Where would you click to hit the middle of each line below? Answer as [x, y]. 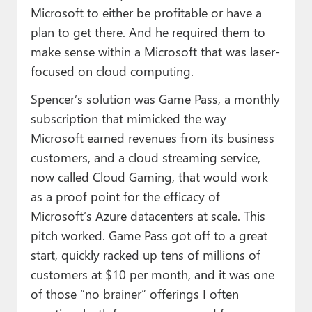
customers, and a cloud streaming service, [145, 157]
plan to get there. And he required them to [148, 32]
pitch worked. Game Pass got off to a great [149, 235]
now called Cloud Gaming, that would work [149, 177]
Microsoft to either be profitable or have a [146, 13]
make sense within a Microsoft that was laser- [155, 52]
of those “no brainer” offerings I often [134, 294]
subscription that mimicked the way [128, 118]
